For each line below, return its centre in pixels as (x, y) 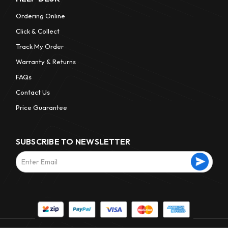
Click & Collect (37, 31)
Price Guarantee (41, 108)
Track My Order (39, 47)
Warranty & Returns (46, 62)
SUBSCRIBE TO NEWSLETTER (73, 142)
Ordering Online (40, 16)
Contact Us (33, 92)
